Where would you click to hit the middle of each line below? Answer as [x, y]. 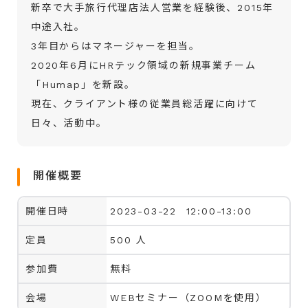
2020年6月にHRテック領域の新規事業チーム [144, 65]
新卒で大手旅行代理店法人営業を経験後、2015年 [153, 7]
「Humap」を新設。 [83, 84]
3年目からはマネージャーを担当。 [115, 46]
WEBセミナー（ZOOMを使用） [188, 297]
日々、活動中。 [69, 123]
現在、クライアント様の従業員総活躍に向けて [145, 103]
